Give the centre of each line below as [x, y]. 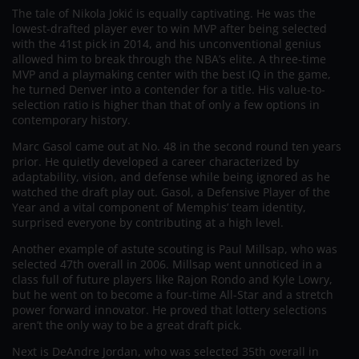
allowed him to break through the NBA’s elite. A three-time [169, 58]
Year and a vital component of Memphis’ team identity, [159, 207]
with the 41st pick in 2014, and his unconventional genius [167, 43]
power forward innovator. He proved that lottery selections [169, 309]
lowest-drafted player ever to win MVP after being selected [169, 28]
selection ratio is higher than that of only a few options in [166, 104]
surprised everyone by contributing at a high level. [148, 222]
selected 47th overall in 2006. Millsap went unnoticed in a [167, 264]
